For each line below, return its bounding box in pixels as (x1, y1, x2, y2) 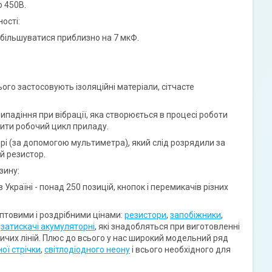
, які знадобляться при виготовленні (95, 221, 240, 231)
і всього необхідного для (130, 244, 231, 254)
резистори (124, 209, 166, 220)
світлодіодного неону (44, 244, 130, 254)
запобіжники (170, 209, 221, 220)
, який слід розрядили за (128, 137, 225, 148)
